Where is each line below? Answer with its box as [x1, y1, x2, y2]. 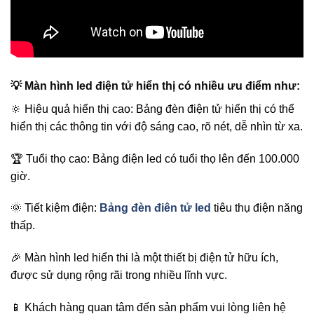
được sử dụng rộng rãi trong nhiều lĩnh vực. [11, 269, 227, 282]
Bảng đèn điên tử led [100, 202, 211, 214]
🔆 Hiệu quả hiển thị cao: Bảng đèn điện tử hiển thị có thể [11, 102, 294, 115]
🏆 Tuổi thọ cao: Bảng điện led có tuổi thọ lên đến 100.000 [11, 152, 299, 165]
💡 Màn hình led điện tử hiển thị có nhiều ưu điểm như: [11, 79, 300, 92]
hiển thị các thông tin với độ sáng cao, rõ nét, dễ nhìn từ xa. [11, 120, 303, 132]
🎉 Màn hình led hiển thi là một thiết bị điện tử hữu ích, [11, 252, 278, 264]
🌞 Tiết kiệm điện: [11, 202, 100, 214]
